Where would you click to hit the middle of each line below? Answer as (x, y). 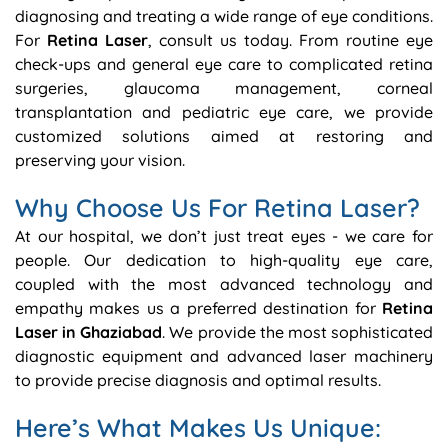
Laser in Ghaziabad (89, 332)
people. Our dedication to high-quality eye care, (224, 260)
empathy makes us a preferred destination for (198, 308)
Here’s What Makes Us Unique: (198, 427)
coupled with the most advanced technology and (224, 284)
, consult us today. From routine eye (290, 40)
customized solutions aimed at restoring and (224, 136)
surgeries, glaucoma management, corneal (224, 88)
